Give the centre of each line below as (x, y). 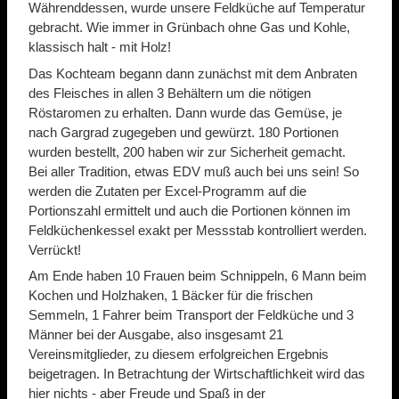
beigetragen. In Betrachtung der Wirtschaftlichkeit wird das (197, 374)
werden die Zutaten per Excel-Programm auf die (167, 191)
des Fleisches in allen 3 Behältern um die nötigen (170, 93)
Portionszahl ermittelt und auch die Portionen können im (190, 210)
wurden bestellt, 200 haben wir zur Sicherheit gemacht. (187, 151)
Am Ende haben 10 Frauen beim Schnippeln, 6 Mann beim (198, 276)
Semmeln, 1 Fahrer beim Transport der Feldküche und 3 (191, 315)
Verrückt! (55, 249)
